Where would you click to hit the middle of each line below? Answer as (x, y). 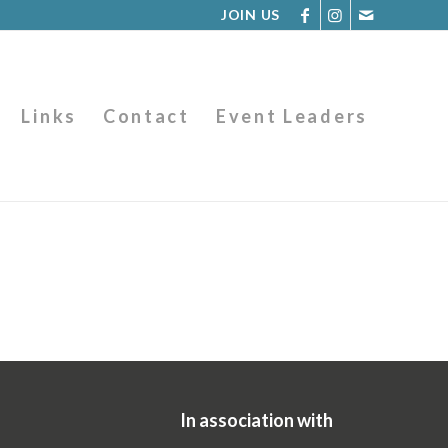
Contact (146, 116)
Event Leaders (291, 116)
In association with (257, 419)
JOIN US (250, 14)
